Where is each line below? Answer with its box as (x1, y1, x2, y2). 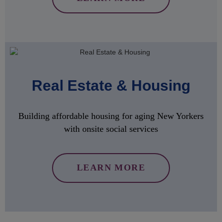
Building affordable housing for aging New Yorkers (18, 111, 204, 121)
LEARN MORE (76, 163, 146, 172)
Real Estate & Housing (32, 77, 190, 94)
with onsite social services (64, 124, 158, 134)
